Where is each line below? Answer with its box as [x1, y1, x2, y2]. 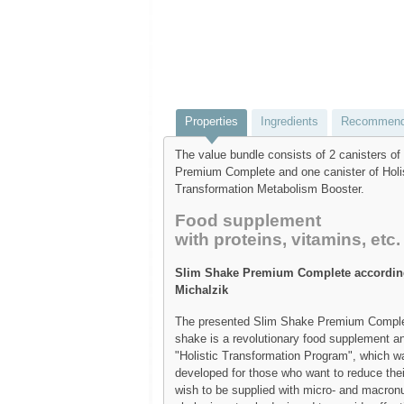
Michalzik [175, 282, 228, 297]
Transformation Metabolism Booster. [175, 181, 364, 196]
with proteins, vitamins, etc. [175, 229, 400, 249]
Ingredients [261, 114, 318, 128]
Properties [185, 114, 238, 128]
